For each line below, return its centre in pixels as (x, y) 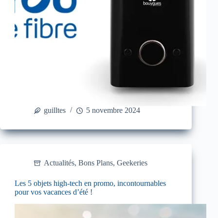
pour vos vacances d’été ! (54, 192)
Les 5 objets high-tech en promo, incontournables (90, 183)
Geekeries (132, 163)
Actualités (59, 163)
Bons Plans (96, 163)
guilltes (55, 110)
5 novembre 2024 (113, 110)
